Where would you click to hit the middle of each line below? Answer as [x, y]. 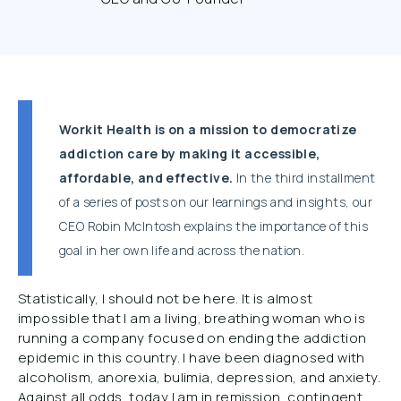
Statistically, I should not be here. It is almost [166, 299]
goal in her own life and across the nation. [182, 250]
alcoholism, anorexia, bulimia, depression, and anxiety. [199, 377]
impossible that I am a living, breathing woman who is [192, 318]
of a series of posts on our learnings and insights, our [216, 202]
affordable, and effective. [146, 178]
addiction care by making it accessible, [190, 154]
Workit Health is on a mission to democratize [208, 129]
